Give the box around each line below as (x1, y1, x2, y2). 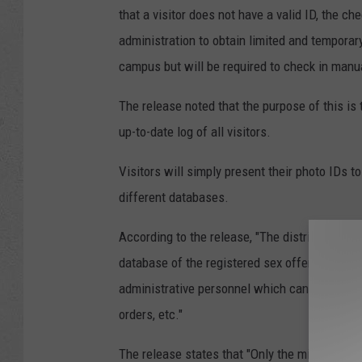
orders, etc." (119, 305, 183, 322)
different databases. (119, 188, 229, 205)
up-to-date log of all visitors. (119, 123, 271, 140)
